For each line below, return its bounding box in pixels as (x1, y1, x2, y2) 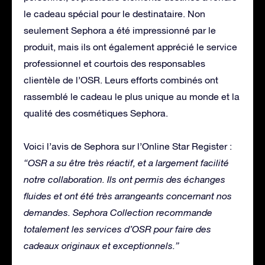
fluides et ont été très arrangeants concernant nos (24, 190, 232, 201)
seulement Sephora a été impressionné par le (24, 24, 216, 35)
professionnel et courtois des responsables (24, 57, 205, 69)
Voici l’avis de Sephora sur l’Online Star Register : (24, 140, 232, 151)
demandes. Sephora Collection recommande (24, 206, 212, 218)
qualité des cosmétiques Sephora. (24, 107, 168, 118)
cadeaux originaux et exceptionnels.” (24, 240, 179, 251)
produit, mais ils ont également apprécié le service (24, 41, 237, 52)
